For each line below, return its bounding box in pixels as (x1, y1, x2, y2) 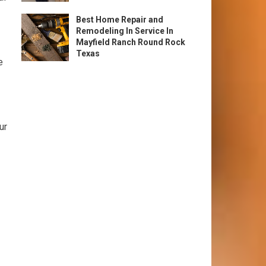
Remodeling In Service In (76, 26, 173, 36)
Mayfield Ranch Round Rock (76, 37, 185, 47)
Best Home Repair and (76, 15, 163, 24)
